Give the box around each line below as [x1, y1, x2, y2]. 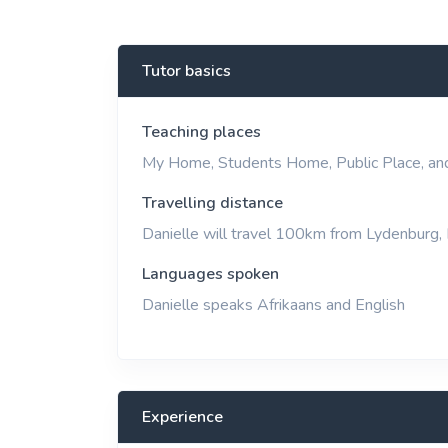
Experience [142, 406, 223, 428]
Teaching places [142, 121, 261, 143]
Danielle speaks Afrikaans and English [142, 294, 405, 316]
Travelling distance [142, 192, 283, 214]
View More [367, 3, 434, 22]
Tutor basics [142, 60, 231, 82]
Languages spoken [142, 263, 279, 285]
